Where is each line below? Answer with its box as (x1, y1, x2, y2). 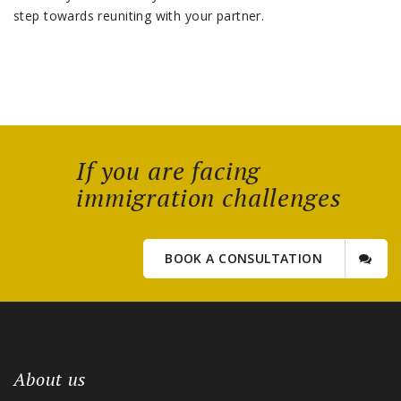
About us (13, 367, 86, 392)
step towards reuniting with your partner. (13, 7, 265, 25)
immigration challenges (76, 181, 342, 215)
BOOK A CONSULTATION (165, 250, 327, 268)
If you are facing (76, 154, 261, 188)
